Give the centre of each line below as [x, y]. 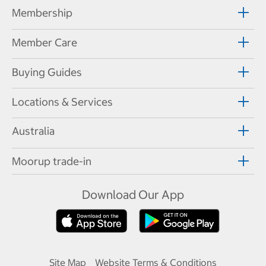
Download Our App [133, 195]
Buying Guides [47, 72]
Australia [33, 131]
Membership [42, 13]
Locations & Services [62, 102]
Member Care [45, 43]
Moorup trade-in [52, 161]
